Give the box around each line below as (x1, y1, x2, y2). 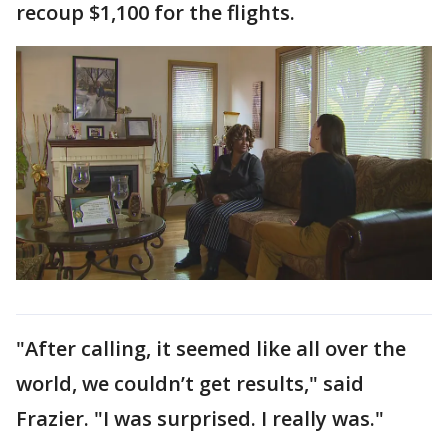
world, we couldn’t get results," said (16, 369, 364, 397)
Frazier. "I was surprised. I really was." (16, 404, 384, 432)
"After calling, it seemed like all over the (16, 334, 406, 362)
